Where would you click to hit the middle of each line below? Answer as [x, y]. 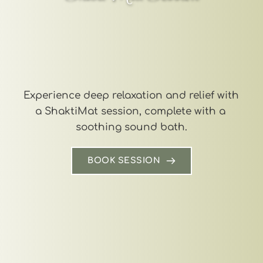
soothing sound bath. [131, 127]
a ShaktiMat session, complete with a [130, 111]
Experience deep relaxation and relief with [131, 95]
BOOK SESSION [124, 160]
